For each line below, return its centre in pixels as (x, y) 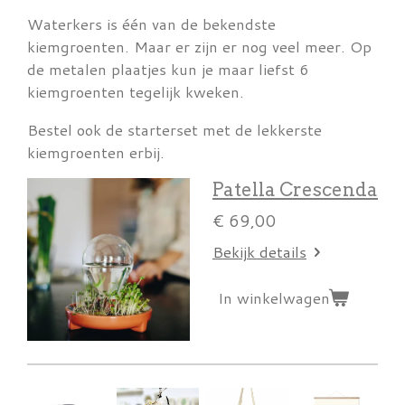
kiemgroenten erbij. (96, 152)
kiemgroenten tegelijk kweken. (136, 92)
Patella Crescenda (295, 190)
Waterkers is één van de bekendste (151, 24)
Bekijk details (259, 252)
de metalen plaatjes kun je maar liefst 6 (168, 70)
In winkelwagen (274, 298)
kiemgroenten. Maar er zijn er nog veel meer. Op (199, 47)
